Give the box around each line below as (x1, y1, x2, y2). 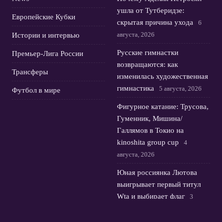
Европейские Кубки (12, 13, 75, 21)
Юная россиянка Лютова (117, 168, 197, 176)
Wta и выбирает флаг (117, 192, 185, 200)
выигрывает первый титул (117, 180, 201, 188)
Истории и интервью (12, 31, 79, 39)
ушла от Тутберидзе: (117, 6, 184, 14)
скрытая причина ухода (117, 18, 193, 26)
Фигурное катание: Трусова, (117, 103, 209, 111)
